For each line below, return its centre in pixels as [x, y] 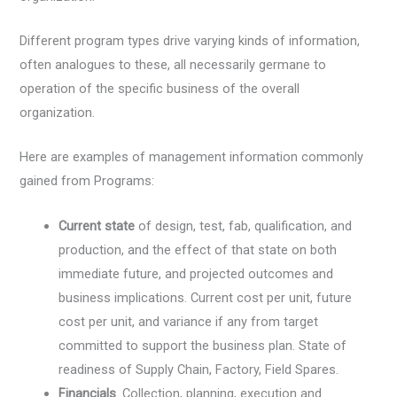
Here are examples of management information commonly [192, 157]
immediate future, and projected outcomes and [196, 273]
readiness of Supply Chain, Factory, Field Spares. [199, 369]
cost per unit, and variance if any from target [189, 321]
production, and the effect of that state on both [198, 249]
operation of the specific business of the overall [160, 88]
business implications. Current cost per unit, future [206, 297]
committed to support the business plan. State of [203, 345]
